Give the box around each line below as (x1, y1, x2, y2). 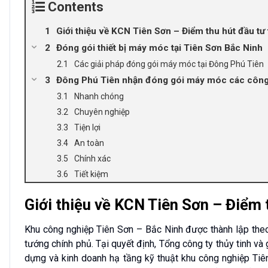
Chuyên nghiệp (74, 106, 130, 117)
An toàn (74, 138, 104, 148)
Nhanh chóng (74, 91, 124, 101)
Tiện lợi (74, 122, 100, 132)
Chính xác (74, 153, 111, 163)
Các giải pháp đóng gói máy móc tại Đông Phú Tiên (74, 59, 264, 69)
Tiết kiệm (74, 169, 108, 179)
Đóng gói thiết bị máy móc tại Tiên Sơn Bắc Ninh (56, 42, 263, 53)
